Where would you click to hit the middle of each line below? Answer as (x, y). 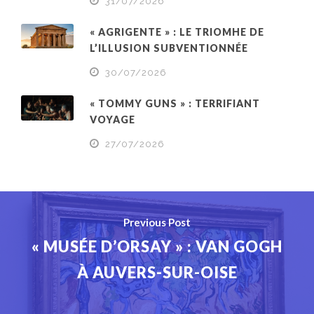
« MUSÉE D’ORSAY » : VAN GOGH (157, 246)
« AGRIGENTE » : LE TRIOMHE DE (177, 32)
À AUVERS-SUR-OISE (157, 272)
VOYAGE (112, 119)
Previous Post (157, 222)
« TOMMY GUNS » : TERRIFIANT (175, 103)
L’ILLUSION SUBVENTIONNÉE (172, 48)
